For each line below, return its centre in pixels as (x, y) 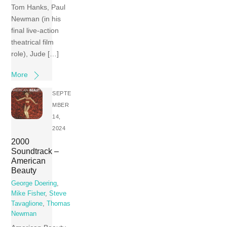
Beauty (24, 170)
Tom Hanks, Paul (39, 7)
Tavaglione (27, 204)
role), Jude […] (35, 54)
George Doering (34, 184)
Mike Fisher (28, 194)
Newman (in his (36, 19)
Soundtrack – (35, 151)
